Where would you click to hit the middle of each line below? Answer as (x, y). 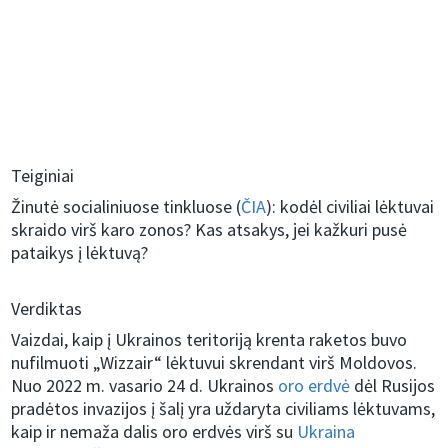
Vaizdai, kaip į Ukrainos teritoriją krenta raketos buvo (209, 340)
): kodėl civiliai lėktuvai (350, 207)
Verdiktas (47, 309)
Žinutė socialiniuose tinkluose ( (126, 207)
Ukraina (326, 432)
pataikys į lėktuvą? (80, 253)
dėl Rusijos (393, 386)
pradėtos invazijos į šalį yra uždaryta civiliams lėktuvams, (223, 409)
